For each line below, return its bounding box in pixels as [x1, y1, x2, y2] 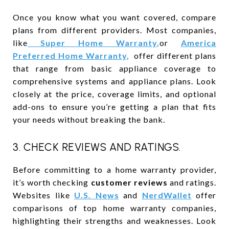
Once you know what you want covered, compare [13, 12, 216, 22]
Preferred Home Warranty [13, 50, 127, 60]
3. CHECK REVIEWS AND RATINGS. [13, 140, 181, 153]
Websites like [13, 190, 74, 200]
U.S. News [74, 190, 119, 200]
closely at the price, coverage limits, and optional [13, 88, 216, 99]
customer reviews [90, 177, 168, 187]
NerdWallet [142, 190, 192, 200]
